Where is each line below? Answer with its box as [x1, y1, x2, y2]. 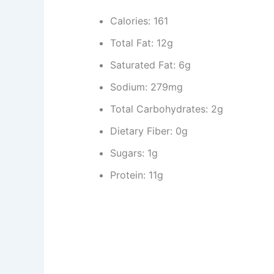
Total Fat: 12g [110, 36, 173, 49]
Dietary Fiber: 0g [110, 124, 188, 137]
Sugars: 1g [110, 146, 158, 159]
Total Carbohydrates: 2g [110, 102, 223, 115]
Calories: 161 [110, 14, 168, 27]
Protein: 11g [110, 168, 163, 181]
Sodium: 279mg [110, 80, 183, 93]
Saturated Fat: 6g [110, 58, 191, 71]
